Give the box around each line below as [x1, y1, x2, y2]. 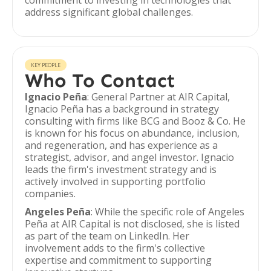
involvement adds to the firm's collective [25, 241, 205, 255]
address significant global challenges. [25, 5, 193, 19]
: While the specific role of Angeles [91, 205, 244, 218]
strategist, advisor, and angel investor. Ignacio [25, 151, 234, 164]
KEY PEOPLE [31, 61, 60, 69]
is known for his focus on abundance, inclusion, [25, 126, 240, 140]
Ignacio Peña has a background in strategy [25, 102, 219, 116]
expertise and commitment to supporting [25, 253, 212, 267]
